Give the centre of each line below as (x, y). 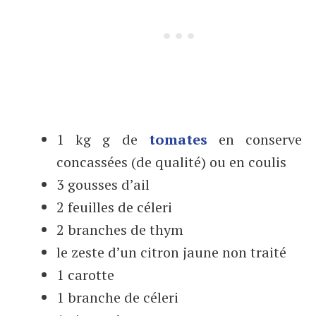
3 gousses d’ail (103, 184)
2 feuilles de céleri (114, 207)
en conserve (255, 139)
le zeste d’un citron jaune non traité (171, 252)
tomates (178, 139)
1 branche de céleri (117, 297)
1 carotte (85, 275)
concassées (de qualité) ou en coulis (171, 162)
